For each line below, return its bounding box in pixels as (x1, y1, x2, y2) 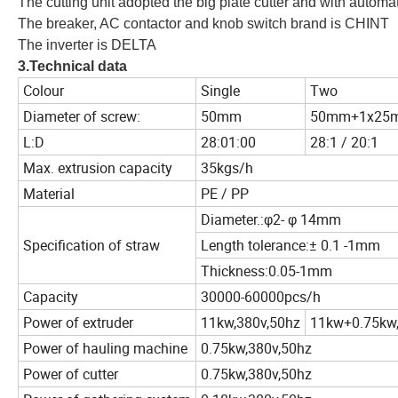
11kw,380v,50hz (201, 313, 300, 333)
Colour (23, 81, 64, 101)
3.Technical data (18, 59, 127, 75)
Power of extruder (23, 313, 133, 333)
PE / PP (201, 184, 249, 204)
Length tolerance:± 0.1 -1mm (201, 235, 380, 256)
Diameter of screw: (23, 107, 140, 127)
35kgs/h (201, 158, 253, 179)
